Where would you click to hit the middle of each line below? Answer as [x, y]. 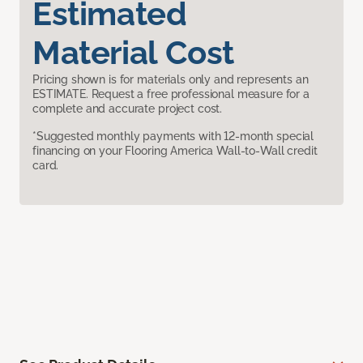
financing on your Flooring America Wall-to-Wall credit [175, 151]
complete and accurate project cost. [128, 109]
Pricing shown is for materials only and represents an [171, 80]
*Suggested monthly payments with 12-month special [173, 137]
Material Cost [133, 53]
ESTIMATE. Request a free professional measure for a [171, 94]
